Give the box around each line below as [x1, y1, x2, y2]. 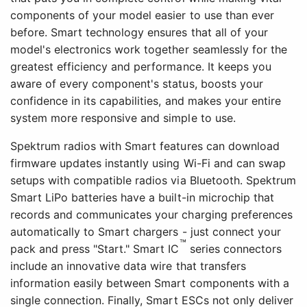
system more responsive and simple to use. [10, 111, 236, 125]
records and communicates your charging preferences [10, 208, 293, 222]
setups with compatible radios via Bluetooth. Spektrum [10, 173, 296, 188]
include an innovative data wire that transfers [10, 259, 246, 273]
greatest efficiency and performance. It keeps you [10, 60, 271, 74]
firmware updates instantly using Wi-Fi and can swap [10, 156, 286, 171]
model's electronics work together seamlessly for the [10, 42, 287, 57]
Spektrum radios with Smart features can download [10, 139, 280, 153]
